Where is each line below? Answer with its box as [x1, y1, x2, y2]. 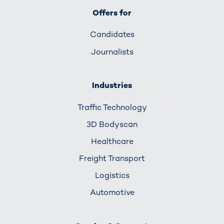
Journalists [90, 46, 133, 57]
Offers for [92, 7, 131, 18]
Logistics [94, 170, 129, 181]
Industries [92, 80, 132, 91]
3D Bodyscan [86, 118, 137, 129]
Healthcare [90, 135, 133, 146]
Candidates [89, 29, 134, 40]
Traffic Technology [77, 101, 147, 112]
